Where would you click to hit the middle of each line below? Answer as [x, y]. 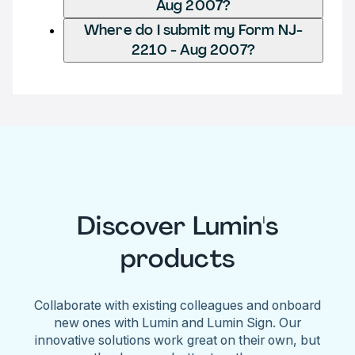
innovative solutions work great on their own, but [177, 340]
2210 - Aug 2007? [193, 50]
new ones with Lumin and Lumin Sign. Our [177, 322]
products [177, 259]
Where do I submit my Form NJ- [193, 30]
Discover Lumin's [177, 226]
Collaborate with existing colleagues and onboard [177, 305]
